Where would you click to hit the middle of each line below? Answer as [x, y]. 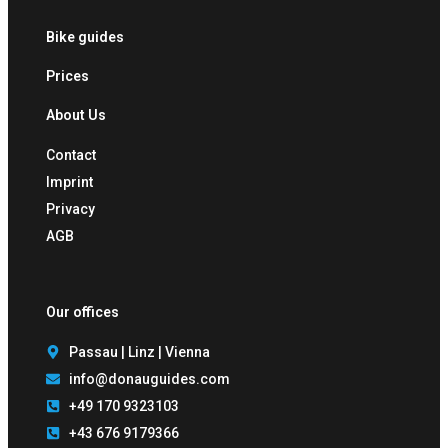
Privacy [70, 208]
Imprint [69, 181]
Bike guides [85, 36]
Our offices [82, 311]
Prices [67, 75]
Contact [71, 154]
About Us [76, 114]
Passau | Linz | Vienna [139, 351]
